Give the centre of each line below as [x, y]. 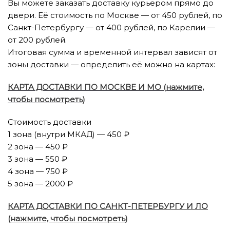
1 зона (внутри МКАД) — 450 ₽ [69, 134]
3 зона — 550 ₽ [37, 159]
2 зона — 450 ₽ [38, 147]
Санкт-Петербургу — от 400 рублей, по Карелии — [111, 27]
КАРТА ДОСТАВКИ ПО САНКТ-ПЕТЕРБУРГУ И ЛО [108, 206]
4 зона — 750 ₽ [38, 171]
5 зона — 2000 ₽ [40, 184]
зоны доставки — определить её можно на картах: [111, 64]
